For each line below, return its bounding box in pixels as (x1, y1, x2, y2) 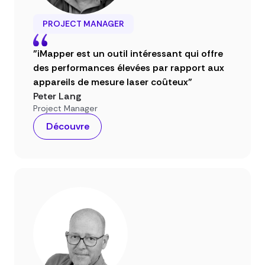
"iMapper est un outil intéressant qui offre (33, 47, 223, 60)
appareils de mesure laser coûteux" (33, 75, 192, 88)
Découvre (46, 119, 89, 132)
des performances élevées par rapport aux (33, 61, 224, 74)
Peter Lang (33, 89, 81, 102)
